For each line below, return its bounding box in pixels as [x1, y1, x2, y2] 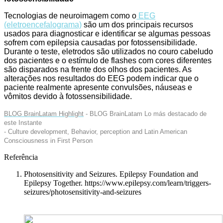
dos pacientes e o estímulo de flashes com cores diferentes [4, 56, 212, 65]
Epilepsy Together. [24, 178, 85, 187]
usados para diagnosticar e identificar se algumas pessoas [4, 29, 211, 38]
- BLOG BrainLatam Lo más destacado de [84, 110, 207, 117]
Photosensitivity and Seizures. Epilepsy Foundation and [24, 169, 198, 178]
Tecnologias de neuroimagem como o [4, 11, 136, 20]
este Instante [4, 118, 42, 126]
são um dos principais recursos [82, 20, 195, 29]
